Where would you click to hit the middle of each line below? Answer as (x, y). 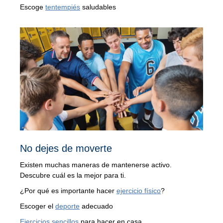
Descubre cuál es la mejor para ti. (73, 175)
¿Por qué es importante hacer (68, 191)
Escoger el (38, 206)
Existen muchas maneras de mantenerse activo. (96, 165)
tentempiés (63, 7)
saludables (98, 7)
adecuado (96, 206)
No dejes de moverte (66, 149)
